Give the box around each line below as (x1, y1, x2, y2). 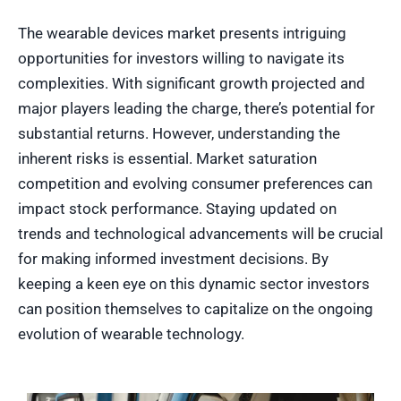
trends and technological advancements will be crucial (18, 224, 383, 243)
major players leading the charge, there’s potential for (18, 98, 375, 117)
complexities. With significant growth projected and (18, 73, 365, 92)
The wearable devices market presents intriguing (18, 23, 346, 42)
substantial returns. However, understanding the (18, 124, 340, 142)
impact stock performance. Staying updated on (18, 199, 337, 218)
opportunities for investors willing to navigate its (18, 48, 345, 67)
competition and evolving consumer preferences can (18, 174, 372, 192)
